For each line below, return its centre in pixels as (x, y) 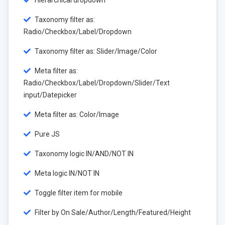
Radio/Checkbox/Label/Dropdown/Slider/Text (97, 83)
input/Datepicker (50, 95)
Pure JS (46, 134)
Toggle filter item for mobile (78, 193)
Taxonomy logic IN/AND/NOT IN (83, 154)
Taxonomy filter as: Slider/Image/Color (95, 51)
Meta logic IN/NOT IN (66, 173)
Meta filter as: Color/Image (76, 115)
